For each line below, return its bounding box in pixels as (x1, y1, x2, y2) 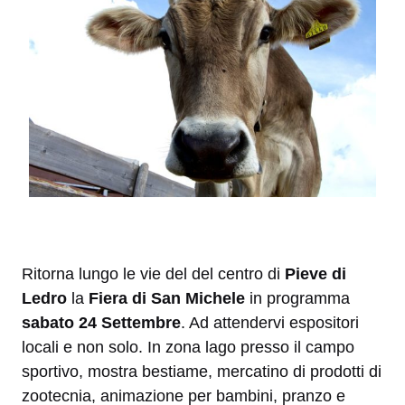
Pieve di (285, 265, 346, 284)
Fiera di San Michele (89, 289, 245, 308)
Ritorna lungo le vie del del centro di (22, 265, 285, 284)
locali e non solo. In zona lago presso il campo (22, 338, 354, 357)
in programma (245, 289, 350, 308)
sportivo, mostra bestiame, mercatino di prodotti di (22, 363, 381, 381)
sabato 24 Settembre (22, 314, 181, 333)
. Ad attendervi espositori (181, 314, 359, 333)
